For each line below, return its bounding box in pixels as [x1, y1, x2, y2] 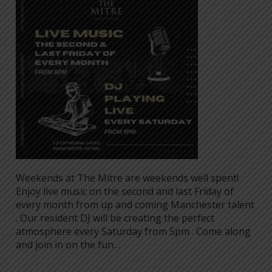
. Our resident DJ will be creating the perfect [16, 211, 214, 225]
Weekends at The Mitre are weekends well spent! [16, 171, 239, 185]
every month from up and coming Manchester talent [16, 198, 254, 211]
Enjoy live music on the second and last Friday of [16, 185, 234, 198]
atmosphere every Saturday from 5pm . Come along [16, 225, 251, 238]
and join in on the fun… [16, 238, 120, 251]
